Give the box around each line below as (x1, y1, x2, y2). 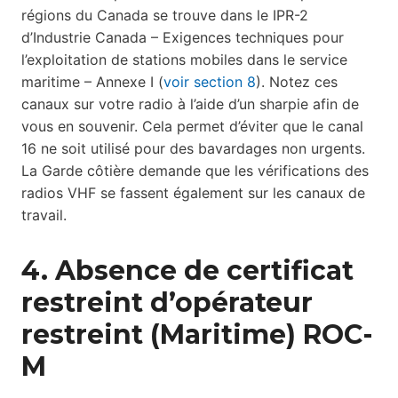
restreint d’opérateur (21, 286, 313, 320)
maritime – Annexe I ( (21, 73, 163, 92)
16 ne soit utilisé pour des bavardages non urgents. (21, 139, 365, 158)
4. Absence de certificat (21, 254, 354, 288)
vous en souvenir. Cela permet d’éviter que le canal (21, 117, 363, 136)
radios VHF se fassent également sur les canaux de (21, 184, 365, 203)
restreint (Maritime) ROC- (21, 318, 373, 352)
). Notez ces (256, 73, 338, 92)
